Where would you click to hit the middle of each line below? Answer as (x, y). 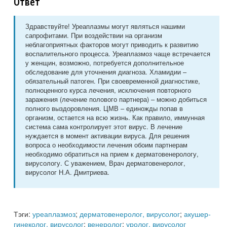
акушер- (197, 213)
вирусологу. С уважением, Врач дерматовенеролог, (105, 163)
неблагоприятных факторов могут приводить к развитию (112, 44)
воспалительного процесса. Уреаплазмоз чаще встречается (118, 53)
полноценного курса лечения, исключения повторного (108, 90)
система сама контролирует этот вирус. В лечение (104, 126)
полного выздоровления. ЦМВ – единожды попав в (104, 108)
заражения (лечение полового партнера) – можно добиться (116, 99)
